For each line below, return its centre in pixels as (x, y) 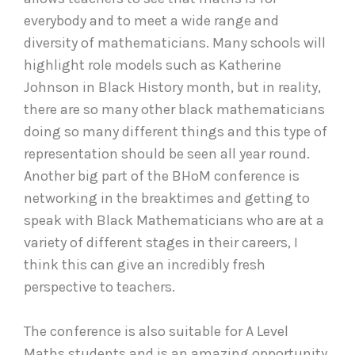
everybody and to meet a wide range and (151, 21)
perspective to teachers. (103, 287)
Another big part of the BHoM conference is (162, 176)
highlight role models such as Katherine (153, 65)
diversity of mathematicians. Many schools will (175, 43)
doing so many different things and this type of (176, 132)
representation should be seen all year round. (167, 154)
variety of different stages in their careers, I (161, 243)
